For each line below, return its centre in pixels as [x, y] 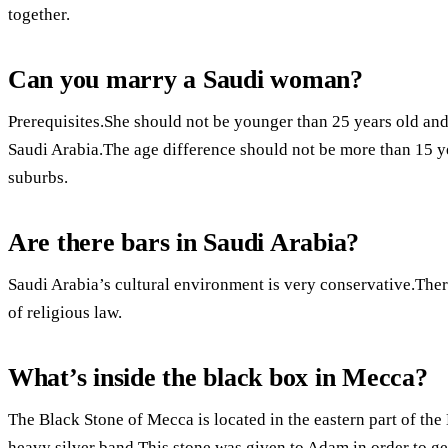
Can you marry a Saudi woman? [185, 79]
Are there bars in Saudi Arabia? [184, 242]
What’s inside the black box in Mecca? [218, 377]
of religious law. [65, 312]
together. [39, 14]
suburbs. [38, 177]
